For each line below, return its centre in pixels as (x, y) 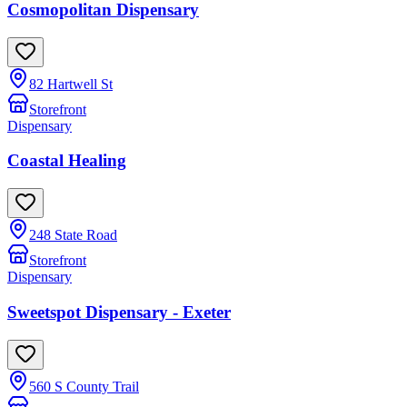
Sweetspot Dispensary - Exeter (119, 312)
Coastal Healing (67, 161)
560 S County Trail (84, 386)
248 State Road (73, 235)
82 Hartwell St (71, 84)
